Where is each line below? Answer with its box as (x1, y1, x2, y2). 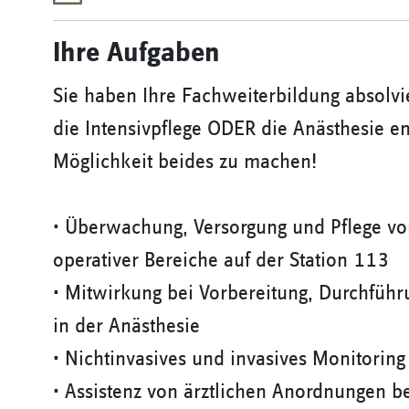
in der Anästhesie (53, 315, 200, 337)
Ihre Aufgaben (53, 38, 220, 68)
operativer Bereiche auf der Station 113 (53, 249, 389, 271)
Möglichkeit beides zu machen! (53, 151, 317, 173)
